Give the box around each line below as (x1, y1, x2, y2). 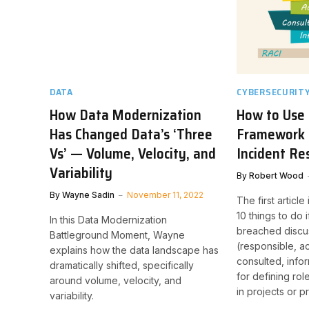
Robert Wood (249, 170, 304, 181)
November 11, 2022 (127, 189, 203, 200)
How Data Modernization (50, 103, 201, 126)
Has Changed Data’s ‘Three (50, 122, 212, 146)
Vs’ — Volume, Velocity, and (50, 141, 216, 165)
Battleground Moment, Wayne (50, 228, 185, 241)
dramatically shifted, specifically (50, 259, 194, 271)
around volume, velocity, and (50, 274, 181, 286)
